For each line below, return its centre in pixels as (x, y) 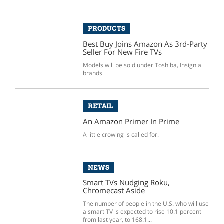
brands (92, 73)
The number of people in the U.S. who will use (146, 204)
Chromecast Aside (114, 191)
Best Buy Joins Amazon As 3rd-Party (145, 44)
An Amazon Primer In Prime (131, 121)
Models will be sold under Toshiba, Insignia (142, 65)
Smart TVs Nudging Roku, (126, 183)
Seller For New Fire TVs (122, 52)
